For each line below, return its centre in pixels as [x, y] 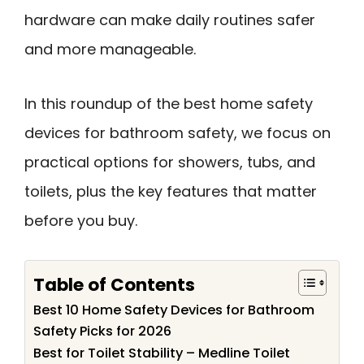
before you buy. [81, 220]
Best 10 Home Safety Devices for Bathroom [174, 310]
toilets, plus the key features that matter [171, 191]
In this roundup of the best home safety [169, 103]
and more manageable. [110, 49]
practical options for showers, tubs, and [170, 162]
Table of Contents [114, 284]
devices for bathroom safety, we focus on [178, 132]
